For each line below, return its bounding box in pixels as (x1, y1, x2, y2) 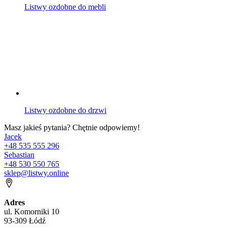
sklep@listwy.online (4, 168, 69, 177)
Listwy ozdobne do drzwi (24, 105, 106, 115)
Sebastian (4, 150, 34, 159)
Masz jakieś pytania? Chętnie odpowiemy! (4, 123, 140, 132)
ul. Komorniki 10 (4, 207, 59, 216)
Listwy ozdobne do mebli (24, 2, 106, 11)
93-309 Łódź (4, 216, 46, 225)
